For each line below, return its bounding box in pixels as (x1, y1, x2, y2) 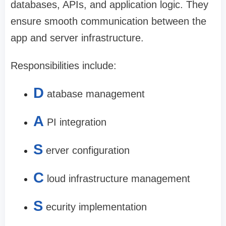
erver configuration (46, 145, 130, 156)
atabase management (47, 88, 145, 100)
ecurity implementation (46, 201, 147, 213)
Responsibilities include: (11, 60, 117, 72)
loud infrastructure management (47, 173, 190, 185)
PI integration (47, 117, 106, 128)
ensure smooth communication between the (11, 16, 206, 27)
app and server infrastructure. (11, 32, 144, 44)
